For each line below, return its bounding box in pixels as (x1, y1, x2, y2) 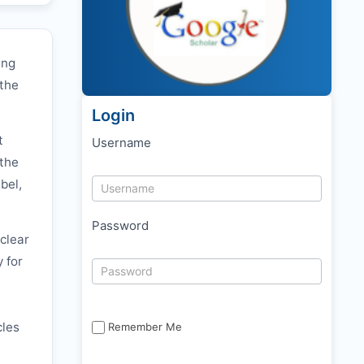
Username (92, 135, 151, 150)
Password (92, 218, 149, 233)
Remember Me (108, 320, 182, 333)
